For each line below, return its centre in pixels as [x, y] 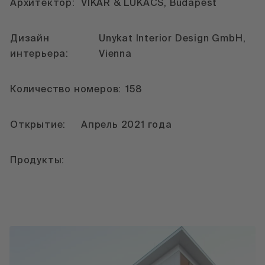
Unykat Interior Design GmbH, [172, 39]
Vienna [115, 54]
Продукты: [38, 161]
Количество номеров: [66, 90]
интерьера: [40, 54]
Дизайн [30, 39]
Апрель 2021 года [127, 125]
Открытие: [38, 125]
